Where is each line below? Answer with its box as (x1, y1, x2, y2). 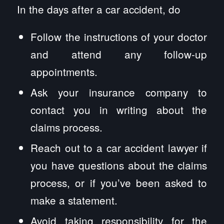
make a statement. (30, 192, 118, 208)
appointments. (30, 64, 98, 79)
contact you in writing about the (30, 102, 207, 117)
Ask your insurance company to (30, 84, 207, 100)
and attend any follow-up (30, 46, 207, 62)
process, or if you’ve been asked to (30, 175, 207, 190)
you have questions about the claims (30, 157, 207, 173)
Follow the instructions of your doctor (30, 29, 207, 44)
